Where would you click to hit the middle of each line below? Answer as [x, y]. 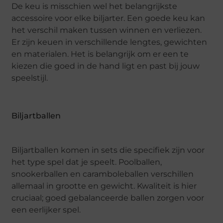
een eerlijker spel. [46, 210]
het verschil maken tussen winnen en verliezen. [107, 30]
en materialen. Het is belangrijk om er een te [100, 54]
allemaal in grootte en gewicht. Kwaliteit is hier [104, 186]
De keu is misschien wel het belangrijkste [95, 6]
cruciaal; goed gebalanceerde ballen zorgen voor [108, 198]
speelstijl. [30, 78]
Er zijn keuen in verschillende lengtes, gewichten [110, 42]
